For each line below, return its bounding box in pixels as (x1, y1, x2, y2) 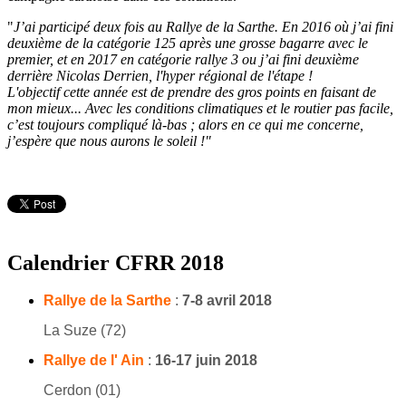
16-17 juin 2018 (151, 353, 257, 369)
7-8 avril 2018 (182, 293, 272, 309)
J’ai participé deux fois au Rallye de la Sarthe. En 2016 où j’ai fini (14, 18, 393, 34)
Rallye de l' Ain (43, 353, 148, 369)
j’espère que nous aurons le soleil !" (7, 132, 211, 149)
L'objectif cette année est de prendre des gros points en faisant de (7, 83, 376, 100)
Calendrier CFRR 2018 (7, 250, 224, 275)
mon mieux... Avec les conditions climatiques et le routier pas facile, (7, 100, 393, 116)
